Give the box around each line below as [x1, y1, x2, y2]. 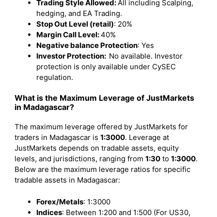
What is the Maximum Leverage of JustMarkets [15, 93, 194, 103]
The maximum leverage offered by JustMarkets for [15, 122, 188, 131]
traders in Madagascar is [15, 133, 100, 142]
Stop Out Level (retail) [36, 19, 114, 29]
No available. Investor [109, 51, 183, 61]
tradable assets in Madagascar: [15, 175, 120, 185]
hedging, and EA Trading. [36, 8, 124, 18]
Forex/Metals [36, 197, 83, 206]
